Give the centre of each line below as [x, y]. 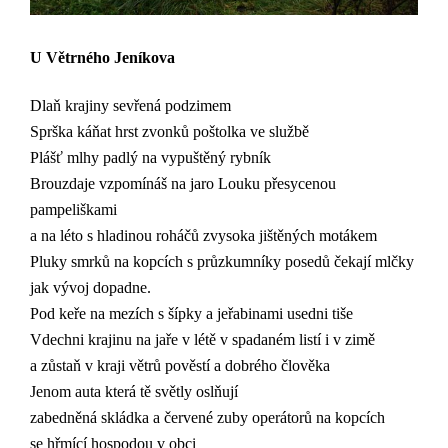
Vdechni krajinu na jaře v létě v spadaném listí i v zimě [202, 340]
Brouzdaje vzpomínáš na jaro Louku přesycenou [183, 184]
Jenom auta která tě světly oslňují [134, 392]
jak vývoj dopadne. [90, 288]
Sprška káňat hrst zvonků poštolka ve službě [169, 132]
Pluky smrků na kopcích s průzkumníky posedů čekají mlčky [222, 262]
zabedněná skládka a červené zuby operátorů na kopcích [207, 418]
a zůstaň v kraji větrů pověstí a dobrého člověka [180, 366]
